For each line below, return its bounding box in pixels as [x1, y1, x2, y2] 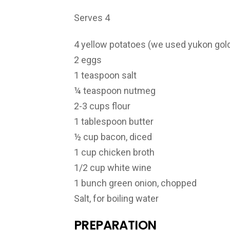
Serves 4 [74, 12, 110, 23]
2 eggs [74, 54, 102, 66]
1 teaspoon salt [74, 70, 137, 81]
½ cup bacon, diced [74, 131, 152, 143]
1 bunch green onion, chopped [74, 178, 197, 189]
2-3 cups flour [74, 101, 130, 112]
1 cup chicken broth [74, 147, 155, 158]
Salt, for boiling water [74, 193, 159, 204]
